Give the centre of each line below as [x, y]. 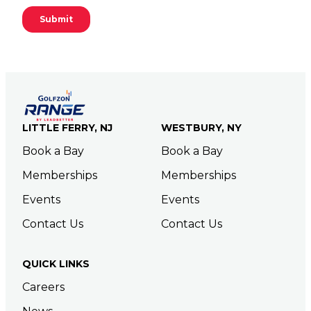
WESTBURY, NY [201, 128]
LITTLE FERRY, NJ [67, 128]
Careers [43, 287]
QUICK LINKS [56, 264]
